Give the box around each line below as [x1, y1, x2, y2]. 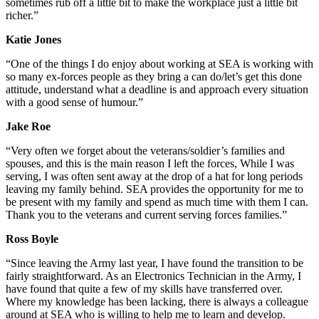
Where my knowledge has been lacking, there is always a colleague [6, 296, 308, 308]
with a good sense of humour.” [6, 96, 146, 109]
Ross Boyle [6, 233, 61, 246]
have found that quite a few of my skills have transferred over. [6, 283, 283, 296]
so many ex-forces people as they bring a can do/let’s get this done [6, 70, 302, 83]
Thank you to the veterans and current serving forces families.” [6, 209, 290, 221]
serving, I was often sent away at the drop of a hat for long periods [6, 170, 303, 183]
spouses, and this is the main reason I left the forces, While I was [6, 157, 294, 170]
